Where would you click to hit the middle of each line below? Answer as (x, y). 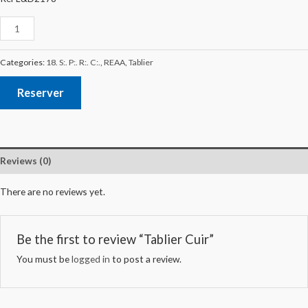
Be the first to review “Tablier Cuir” (115, 240)
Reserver (41, 93)
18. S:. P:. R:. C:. (73, 62)
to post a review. (145, 259)
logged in (90, 259)
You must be (44, 259)
